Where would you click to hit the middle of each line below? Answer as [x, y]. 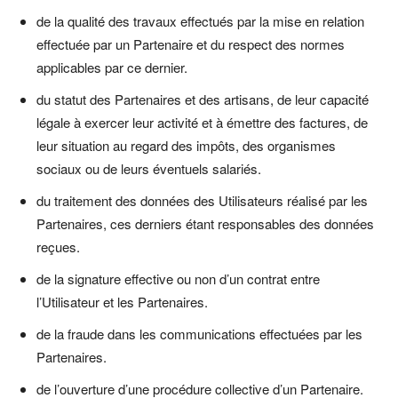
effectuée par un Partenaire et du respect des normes [191, 44]
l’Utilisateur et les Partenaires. [122, 301]
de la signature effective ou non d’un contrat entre [178, 278]
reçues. [58, 246]
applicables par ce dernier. [112, 67]
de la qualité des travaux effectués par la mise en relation [200, 20]
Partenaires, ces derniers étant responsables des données [205, 223]
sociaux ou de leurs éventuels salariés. [149, 168]
